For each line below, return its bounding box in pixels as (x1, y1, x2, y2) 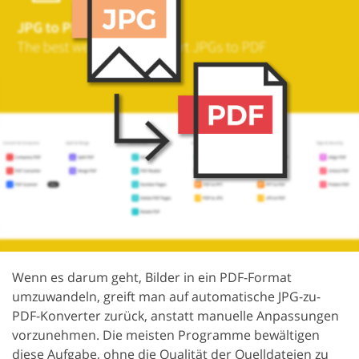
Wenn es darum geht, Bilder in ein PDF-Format (12, 268, 292, 286)
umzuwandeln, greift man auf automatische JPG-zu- (12, 288, 321, 305)
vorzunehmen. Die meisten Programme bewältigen (12, 326, 320, 344)
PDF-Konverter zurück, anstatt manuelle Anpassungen (12, 307, 339, 325)
